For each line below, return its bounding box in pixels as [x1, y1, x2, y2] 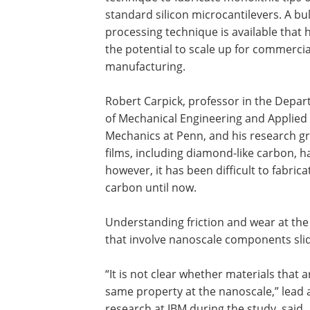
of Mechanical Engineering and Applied [105, 111, 307, 126]
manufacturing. [105, 59, 185, 74]
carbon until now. [105, 180, 197, 195]
